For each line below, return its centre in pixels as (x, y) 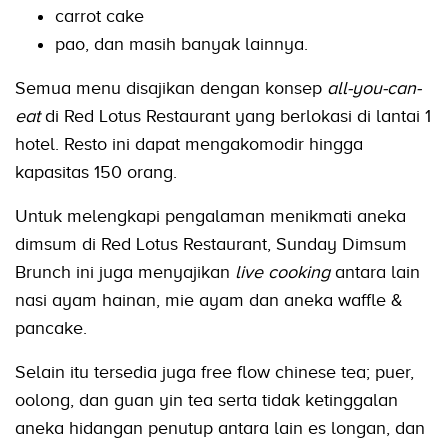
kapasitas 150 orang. (96, 171)
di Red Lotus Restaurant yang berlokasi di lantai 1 (235, 115)
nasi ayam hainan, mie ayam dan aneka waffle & (209, 299)
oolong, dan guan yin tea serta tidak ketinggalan (206, 399)
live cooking (282, 271)
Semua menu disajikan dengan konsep (171, 87)
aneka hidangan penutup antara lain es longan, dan (220, 427)
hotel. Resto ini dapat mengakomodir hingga (189, 143)
